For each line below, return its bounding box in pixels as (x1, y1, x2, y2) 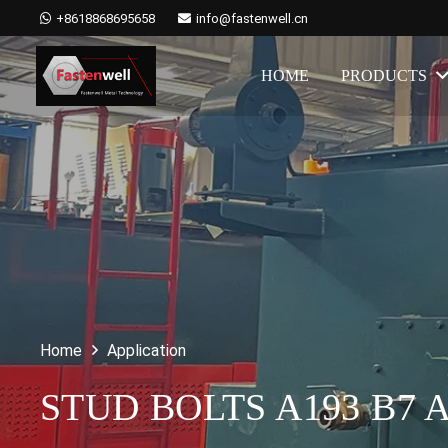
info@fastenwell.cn (195, 10, 308, 26)
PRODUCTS (341, 67, 428, 84)
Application (107, 341, 187, 360)
